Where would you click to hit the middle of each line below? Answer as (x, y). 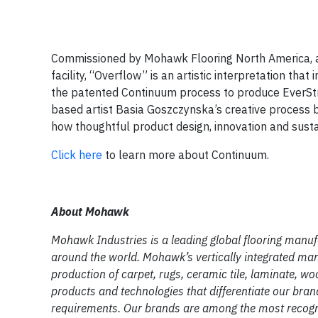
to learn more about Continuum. (186, 155)
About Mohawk (90, 212)
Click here (77, 155)
